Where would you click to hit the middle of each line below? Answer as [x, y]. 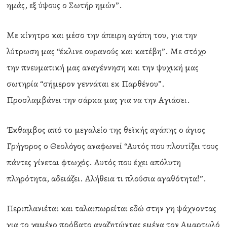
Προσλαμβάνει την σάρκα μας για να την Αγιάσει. [99, 100]
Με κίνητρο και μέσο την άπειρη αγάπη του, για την [102, 35]
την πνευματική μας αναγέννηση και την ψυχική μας [103, 67]
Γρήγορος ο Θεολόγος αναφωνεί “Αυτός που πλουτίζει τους [113, 146]
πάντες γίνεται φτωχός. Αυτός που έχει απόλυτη [94, 162]
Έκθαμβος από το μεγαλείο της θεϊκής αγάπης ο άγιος [106, 130]
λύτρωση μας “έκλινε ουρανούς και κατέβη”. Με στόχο [107, 51]
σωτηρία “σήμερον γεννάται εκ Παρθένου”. [86, 84]
